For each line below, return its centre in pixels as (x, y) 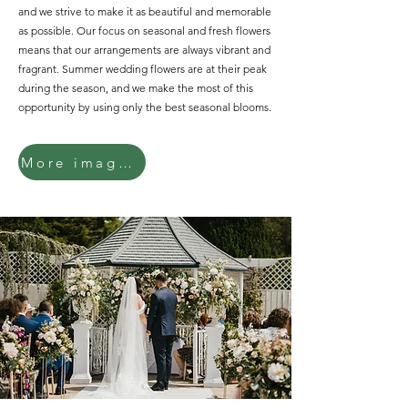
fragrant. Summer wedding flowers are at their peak (143, 69)
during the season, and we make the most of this (136, 88)
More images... (125, 162)
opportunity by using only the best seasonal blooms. (145, 107)
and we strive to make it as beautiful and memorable (145, 11)
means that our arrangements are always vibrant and (144, 50)
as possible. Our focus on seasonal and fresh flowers (144, 31)
